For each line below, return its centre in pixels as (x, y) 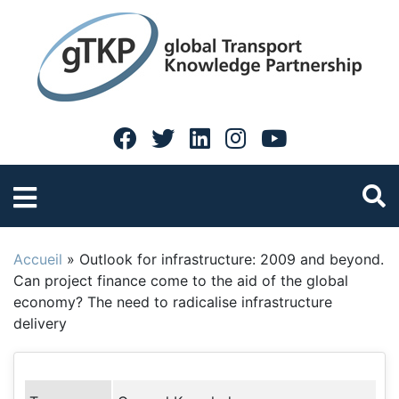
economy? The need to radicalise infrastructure (173, 302)
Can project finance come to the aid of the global (181, 281)
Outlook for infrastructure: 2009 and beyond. (232, 259)
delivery (40, 323)
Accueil (38, 259)
